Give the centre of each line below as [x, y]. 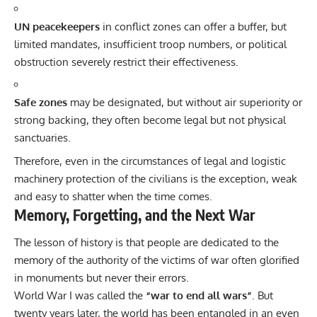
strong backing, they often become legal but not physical [150, 120]
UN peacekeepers [57, 26]
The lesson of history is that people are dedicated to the [146, 243]
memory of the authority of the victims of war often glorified [157, 260]
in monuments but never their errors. [102, 278]
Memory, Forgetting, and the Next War [135, 214]
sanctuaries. [42, 138]
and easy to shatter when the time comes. [113, 196]
